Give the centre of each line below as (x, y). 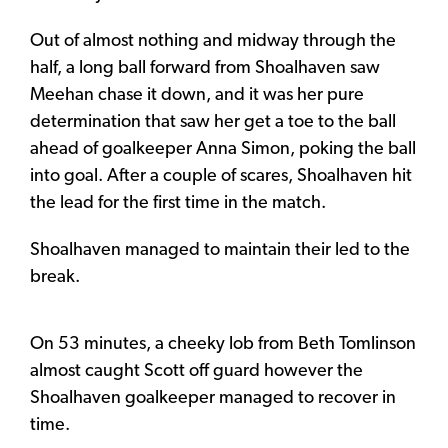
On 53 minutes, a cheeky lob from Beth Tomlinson (223, 345)
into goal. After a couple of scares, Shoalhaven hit (221, 177)
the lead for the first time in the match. (178, 204)
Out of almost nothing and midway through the (213, 42)
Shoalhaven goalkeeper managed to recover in (213, 399)
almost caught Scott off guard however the (196, 372)
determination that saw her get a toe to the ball (213, 123)
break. (55, 278)
